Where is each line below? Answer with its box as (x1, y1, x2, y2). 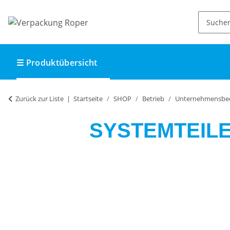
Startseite (73, 94, 103, 103)
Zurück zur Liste (15, 94, 64, 103)
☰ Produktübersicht (16, 57, 98, 68)
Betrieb (142, 94, 164, 103)
